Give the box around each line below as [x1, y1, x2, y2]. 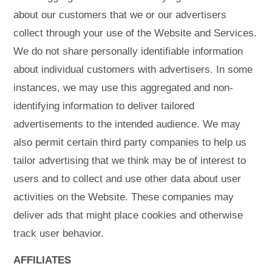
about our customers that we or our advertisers [13, 8, 227, 21]
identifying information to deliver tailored [13, 100, 195, 112]
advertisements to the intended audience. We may [13, 118, 241, 130]
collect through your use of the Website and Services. [13, 27, 257, 39]
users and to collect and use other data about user [13, 172, 242, 185]
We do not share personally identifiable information [13, 45, 243, 57]
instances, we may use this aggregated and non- [13, 81, 234, 93]
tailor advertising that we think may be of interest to [13, 154, 246, 166]
